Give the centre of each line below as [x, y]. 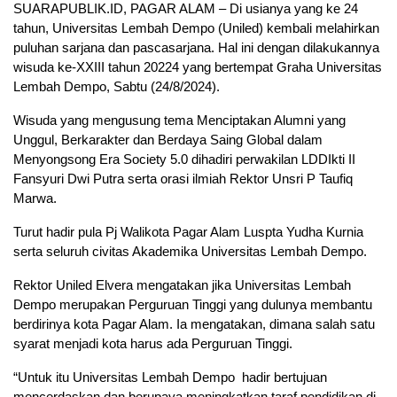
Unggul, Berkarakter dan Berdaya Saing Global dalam [168, 140]
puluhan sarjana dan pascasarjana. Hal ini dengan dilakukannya [196, 48]
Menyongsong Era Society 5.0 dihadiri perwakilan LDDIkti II [184, 160]
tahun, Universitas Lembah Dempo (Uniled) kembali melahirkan [196, 28]
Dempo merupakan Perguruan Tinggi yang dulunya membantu [193, 305]
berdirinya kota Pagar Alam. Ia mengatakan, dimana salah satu [194, 324]
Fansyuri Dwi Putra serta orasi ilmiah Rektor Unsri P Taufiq [183, 179]
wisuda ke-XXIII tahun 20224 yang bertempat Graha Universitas [198, 67]
